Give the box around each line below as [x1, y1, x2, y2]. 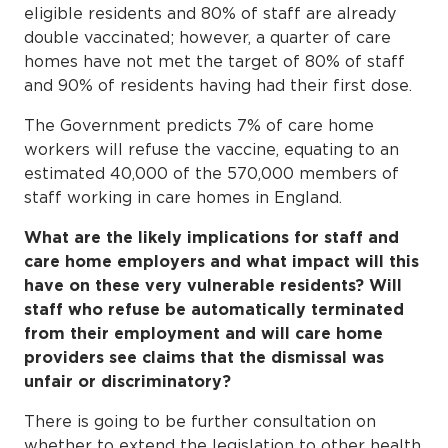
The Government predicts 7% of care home [24, 115, 374, 134]
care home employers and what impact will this [24, 251, 419, 270]
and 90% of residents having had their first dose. [24, 75, 412, 94]
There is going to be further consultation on [24, 411, 376, 430]
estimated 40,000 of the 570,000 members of [24, 163, 399, 182]
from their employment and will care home [24, 323, 383, 342]
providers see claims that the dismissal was [24, 347, 384, 366]
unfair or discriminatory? [24, 371, 231, 390]
